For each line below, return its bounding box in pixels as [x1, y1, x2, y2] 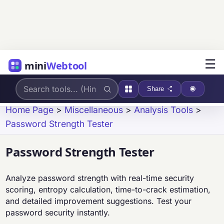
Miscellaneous [64, 104, 123, 115]
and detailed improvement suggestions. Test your [5, 196, 192, 206]
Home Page [5, 104, 54, 115]
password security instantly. [5, 207, 110, 218]
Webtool [46, 58, 87, 72]
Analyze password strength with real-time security [5, 173, 194, 183]
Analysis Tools [134, 104, 193, 115]
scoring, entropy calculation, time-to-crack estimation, [5, 184, 211, 195]
